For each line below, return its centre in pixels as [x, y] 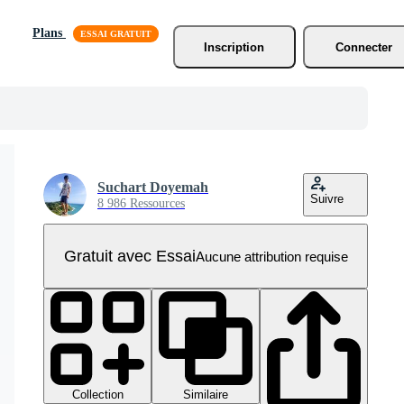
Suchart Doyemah [153, 187]
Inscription [234, 47]
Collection [97, 395]
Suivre [327, 199]
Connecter [364, 47]
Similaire [206, 395]
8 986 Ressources [141, 203]
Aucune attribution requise [271, 256]
